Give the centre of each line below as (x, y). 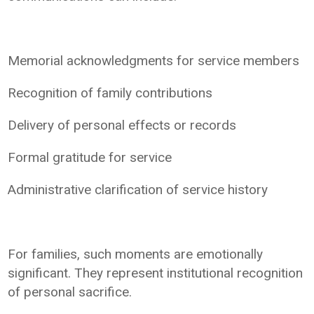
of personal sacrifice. (70, 292)
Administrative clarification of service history (138, 190)
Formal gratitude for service (90, 158)
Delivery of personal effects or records (122, 125)
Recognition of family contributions (110, 93)
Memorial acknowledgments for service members (154, 61)
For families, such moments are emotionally (136, 254)
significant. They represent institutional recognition (156, 273)
